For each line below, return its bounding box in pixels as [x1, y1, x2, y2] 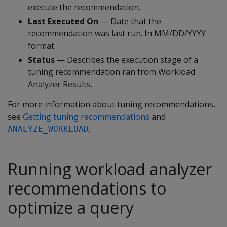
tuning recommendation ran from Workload [28, 66, 195, 78]
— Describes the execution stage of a [55, 54, 198, 66]
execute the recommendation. [28, 2, 140, 13]
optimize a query [8, 197, 134, 219]
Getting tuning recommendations [23, 111, 149, 123]
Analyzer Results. [28, 79, 92, 90]
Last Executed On [28, 16, 98, 27]
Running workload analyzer [8, 158, 212, 180]
